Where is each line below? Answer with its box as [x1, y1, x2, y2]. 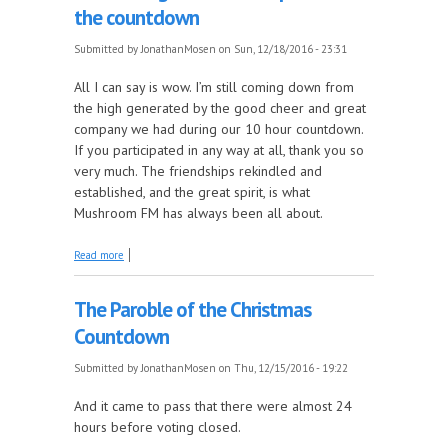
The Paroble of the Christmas [74, 295, 311, 323]
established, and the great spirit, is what [74, 182, 310, 201]
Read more [74, 247, 124, 262]
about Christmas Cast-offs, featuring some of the [124, 244, 353, 259]
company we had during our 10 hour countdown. [74, 119, 363, 138]
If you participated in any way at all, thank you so [74, 140, 364, 159]
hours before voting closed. [74, 417, 241, 436]
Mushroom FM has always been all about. [74, 203, 323, 222]
